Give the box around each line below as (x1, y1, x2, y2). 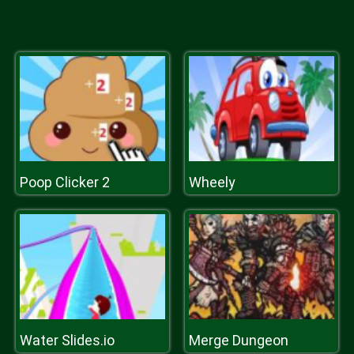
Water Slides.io (20, 332, 115, 348)
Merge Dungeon (189, 332, 288, 348)
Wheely (189, 174, 235, 190)
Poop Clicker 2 (20, 174, 110, 190)
